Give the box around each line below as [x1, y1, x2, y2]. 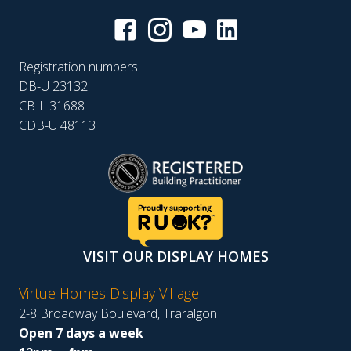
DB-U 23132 [19, 78, 88, 96]
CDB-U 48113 [19, 117, 96, 135]
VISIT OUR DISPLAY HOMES [82, 246, 269, 266]
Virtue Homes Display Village [19, 283, 199, 302]
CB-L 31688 [19, 97, 85, 115]
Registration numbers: [19, 58, 140, 76]
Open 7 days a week [19, 324, 143, 342]
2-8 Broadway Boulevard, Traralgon [19, 304, 217, 322]
